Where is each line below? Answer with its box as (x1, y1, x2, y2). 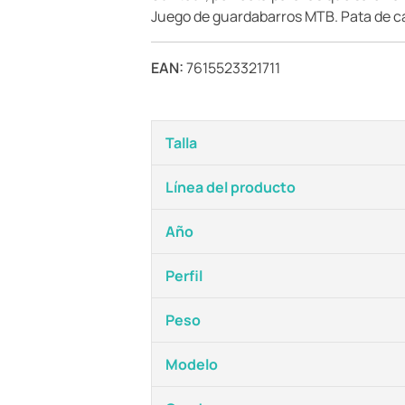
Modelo (165, 354, 218, 374)
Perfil (165, 266, 202, 286)
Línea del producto (165, 177, 296, 197)
